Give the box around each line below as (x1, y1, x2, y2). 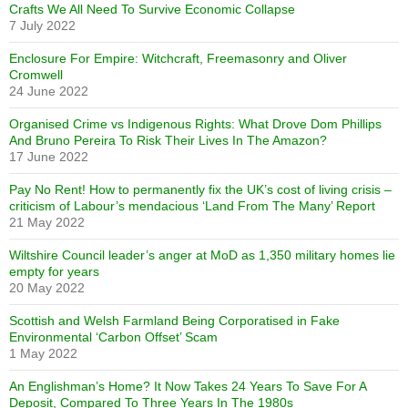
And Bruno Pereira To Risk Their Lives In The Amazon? (9, 133, 327, 148)
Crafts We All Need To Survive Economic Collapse (9, 2, 295, 16)
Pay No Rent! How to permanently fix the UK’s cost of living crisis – (9, 182, 392, 197)
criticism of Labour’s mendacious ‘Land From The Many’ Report (9, 199, 375, 213)
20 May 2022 (9, 280, 85, 295)
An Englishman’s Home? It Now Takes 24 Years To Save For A (9, 379, 366, 393)
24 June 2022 (9, 84, 88, 98)
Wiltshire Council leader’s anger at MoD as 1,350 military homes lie (9, 248, 395, 262)
